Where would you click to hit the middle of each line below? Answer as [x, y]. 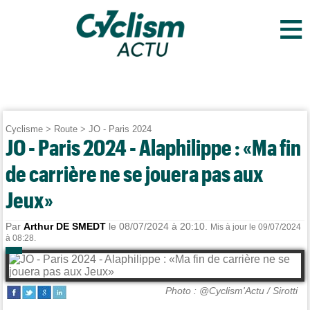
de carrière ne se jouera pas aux [135, 173]
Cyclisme [25, 129]
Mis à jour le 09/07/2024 [256, 227]
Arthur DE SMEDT [65, 226]
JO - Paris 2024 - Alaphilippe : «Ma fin [154, 147]
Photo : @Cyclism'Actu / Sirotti [231, 291]
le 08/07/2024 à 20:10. [158, 226]
